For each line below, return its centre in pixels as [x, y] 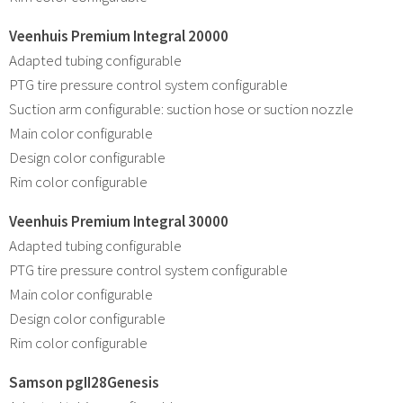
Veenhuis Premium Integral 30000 [119, 221]
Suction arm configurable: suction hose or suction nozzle [181, 108]
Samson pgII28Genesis [84, 382]
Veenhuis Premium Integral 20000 [119, 36]
